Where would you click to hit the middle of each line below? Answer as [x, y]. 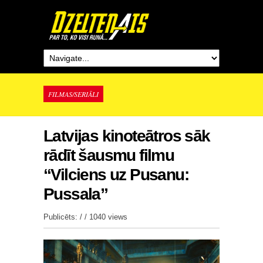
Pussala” [76, 194]
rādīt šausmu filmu [109, 155]
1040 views [108, 217]
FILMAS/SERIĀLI [73, 94]
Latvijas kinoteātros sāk [127, 136]
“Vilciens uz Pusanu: [116, 175]
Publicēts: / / [66, 217]
